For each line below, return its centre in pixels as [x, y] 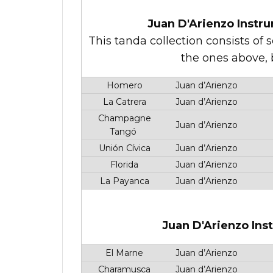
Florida [123, 165]
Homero [123, 85]
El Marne [123, 253]
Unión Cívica [123, 148]
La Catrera [123, 102]
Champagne [123, 118]
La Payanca [123, 181]
